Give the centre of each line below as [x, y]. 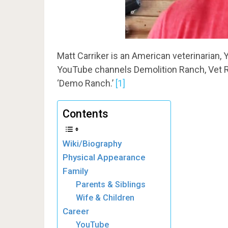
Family [75, 171]
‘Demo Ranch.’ [86, 83]
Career [76, 211]
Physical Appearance [104, 157]
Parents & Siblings [110, 184]
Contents [85, 113]
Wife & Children [105, 197]
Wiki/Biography [92, 143]
